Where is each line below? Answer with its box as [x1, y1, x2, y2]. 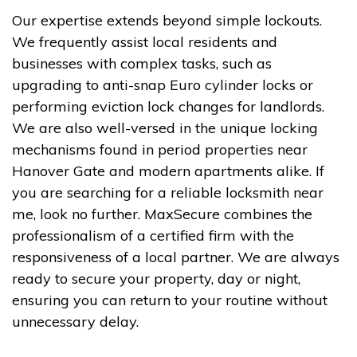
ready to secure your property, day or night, [12, 269, 300, 288]
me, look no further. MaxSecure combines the [12, 204, 312, 223]
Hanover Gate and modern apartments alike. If [12, 161, 324, 180]
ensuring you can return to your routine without [12, 290, 328, 309]
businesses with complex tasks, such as [12, 53, 272, 73]
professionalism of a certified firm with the [12, 226, 294, 245]
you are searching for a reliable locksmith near [12, 182, 324, 202]
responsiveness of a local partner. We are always [12, 247, 339, 266]
